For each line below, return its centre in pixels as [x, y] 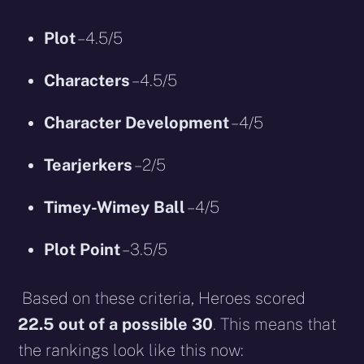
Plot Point [82, 249]
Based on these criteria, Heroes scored [162, 298]
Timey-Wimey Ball [115, 207]
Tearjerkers [89, 165]
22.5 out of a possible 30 [116, 324]
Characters [87, 80]
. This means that [275, 324]
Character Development [137, 122]
